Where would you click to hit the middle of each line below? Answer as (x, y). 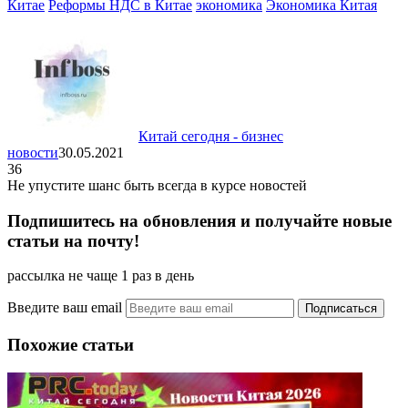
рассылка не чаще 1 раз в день (101, 276)
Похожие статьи (71, 345)
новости (33, 153)
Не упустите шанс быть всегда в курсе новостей (157, 185)
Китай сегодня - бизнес (211, 136)
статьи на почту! (73, 240)
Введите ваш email (66, 308)
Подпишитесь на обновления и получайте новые (199, 220)
